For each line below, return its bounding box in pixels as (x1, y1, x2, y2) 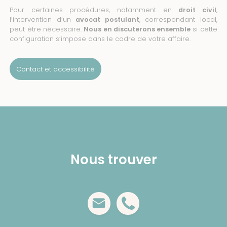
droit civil (178, 6, 216, 15)
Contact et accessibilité (16, 64, 95, 73)
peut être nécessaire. (10, 25, 84, 34)
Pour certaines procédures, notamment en (10, 6, 179, 15)
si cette (191, 25, 217, 34)
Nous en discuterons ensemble (84, 25, 191, 34)
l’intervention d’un (10, 15, 76, 24)
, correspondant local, (139, 15, 217, 24)
